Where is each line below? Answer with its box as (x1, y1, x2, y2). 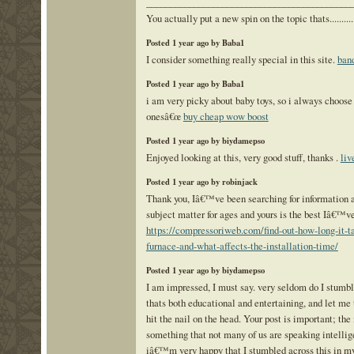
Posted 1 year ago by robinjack (145, 175, 258, 188)
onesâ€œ (145, 109, 183, 124)
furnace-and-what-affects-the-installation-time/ (145, 239, 338, 254)
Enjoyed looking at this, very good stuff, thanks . (145, 150, 341, 165)
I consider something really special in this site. (145, 52, 337, 67)
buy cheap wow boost (183, 109, 269, 124)
